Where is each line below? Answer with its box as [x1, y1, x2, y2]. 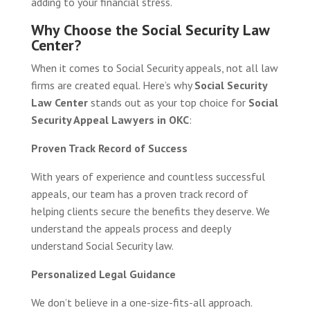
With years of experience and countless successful [30, 169, 265, 183]
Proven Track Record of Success [30, 140, 188, 155]
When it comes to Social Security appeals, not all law [30, 60, 278, 75]
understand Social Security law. [30, 238, 174, 253]
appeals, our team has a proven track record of [30, 186, 248, 201]
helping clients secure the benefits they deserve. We [30, 203, 270, 218]
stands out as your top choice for [87, 95, 248, 109]
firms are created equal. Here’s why [30, 77, 194, 92]
